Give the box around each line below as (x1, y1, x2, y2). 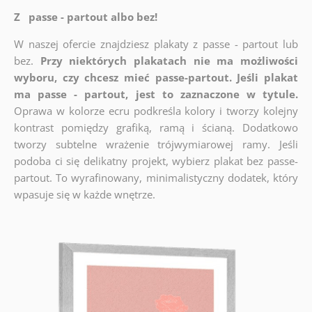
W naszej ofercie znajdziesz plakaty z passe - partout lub (13, 37, 299, 52)
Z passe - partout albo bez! (13, 10, 157, 24)
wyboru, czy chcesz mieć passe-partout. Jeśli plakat (13, 70, 299, 85)
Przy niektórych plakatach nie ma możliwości (40, 54, 299, 68)
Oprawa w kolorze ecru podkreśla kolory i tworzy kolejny (13, 104, 299, 118)
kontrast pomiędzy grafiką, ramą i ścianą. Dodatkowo (13, 120, 299, 135)
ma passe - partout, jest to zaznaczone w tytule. (13, 87, 299, 102)
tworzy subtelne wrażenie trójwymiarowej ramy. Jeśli (13, 137, 299, 152)
